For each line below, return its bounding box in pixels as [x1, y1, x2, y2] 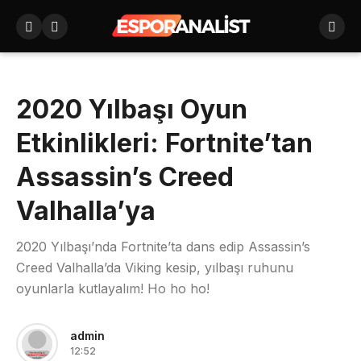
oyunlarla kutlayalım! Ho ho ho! [16, 280, 210, 297]
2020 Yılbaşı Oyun [16, 93, 247, 125]
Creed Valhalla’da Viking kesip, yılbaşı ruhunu [16, 259, 293, 276]
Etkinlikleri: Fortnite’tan [16, 127, 313, 159]
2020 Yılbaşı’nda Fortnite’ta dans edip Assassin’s [16, 239, 310, 255]
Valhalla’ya [16, 195, 156, 226]
